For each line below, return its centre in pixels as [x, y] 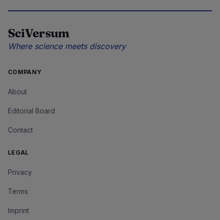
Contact [20, 130]
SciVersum [39, 33]
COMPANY [25, 72]
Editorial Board [31, 111]
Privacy [20, 172]
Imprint [18, 211]
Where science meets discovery [67, 46]
